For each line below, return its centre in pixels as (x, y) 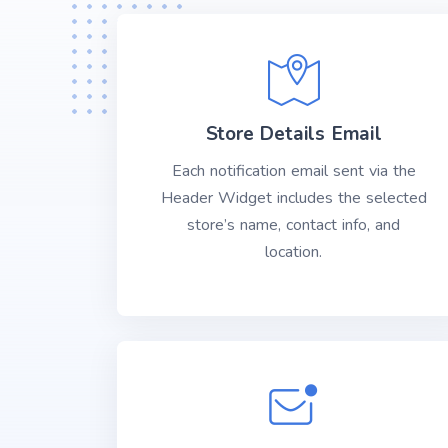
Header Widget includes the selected (293, 198)
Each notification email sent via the (293, 171)
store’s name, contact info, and (294, 225)
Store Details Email (293, 134)
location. (294, 252)
